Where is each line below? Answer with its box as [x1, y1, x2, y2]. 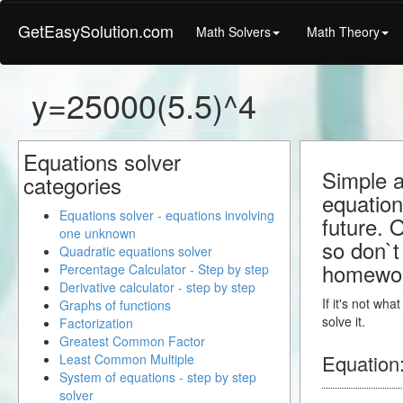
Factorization [59, 314, 133, 332]
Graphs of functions [59, 296, 171, 314]
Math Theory [307, 22, 380, 40]
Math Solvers [196, 22, 271, 40]
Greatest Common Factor [59, 332, 205, 350]
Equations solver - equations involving [59, 206, 274, 224]
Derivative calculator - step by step [59, 278, 255, 296]
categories [23, 169, 121, 201]
